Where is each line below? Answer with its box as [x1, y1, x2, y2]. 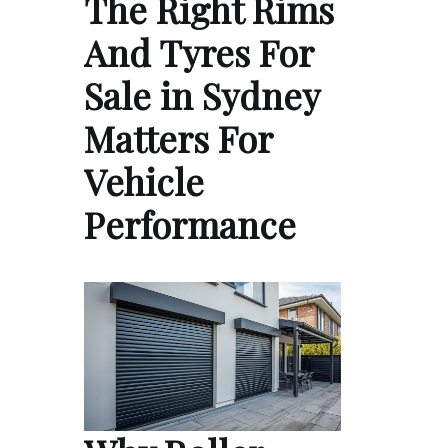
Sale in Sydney [84, 70, 319, 119]
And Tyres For [84, 27, 313, 76]
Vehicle [84, 156, 204, 205]
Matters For [84, 113, 272, 162]
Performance [84, 199, 296, 248]
